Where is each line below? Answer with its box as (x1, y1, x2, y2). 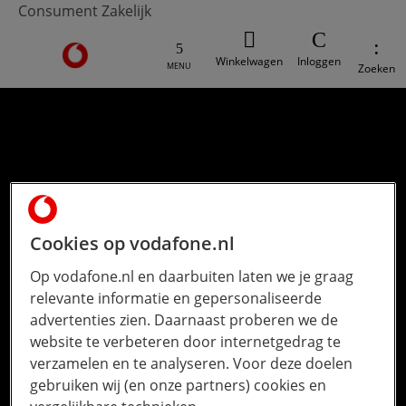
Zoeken (358, 60, 396, 76)
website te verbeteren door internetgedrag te (30, 332, 342, 353)
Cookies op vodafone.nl (30, 231, 236, 256)
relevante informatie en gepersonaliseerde (30, 288, 323, 309)
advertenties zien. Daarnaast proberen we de (30, 310, 339, 331)
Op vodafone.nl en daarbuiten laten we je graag (30, 266, 354, 287)
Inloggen (296, 53, 341, 69)
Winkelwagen (215, 53, 283, 69)
